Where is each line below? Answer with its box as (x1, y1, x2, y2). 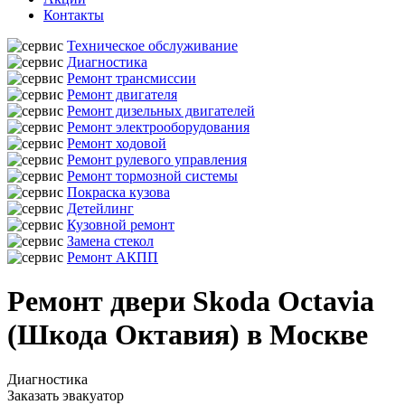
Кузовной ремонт (67, 217, 174, 232)
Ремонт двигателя (67, 87, 177, 102)
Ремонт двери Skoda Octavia (7, 285, 374, 318)
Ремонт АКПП (67, 250, 158, 265)
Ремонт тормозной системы (67, 168, 238, 184)
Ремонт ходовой (67, 136, 166, 151)
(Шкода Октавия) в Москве (7, 318, 368, 352)
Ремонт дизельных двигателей (67, 103, 255, 118)
